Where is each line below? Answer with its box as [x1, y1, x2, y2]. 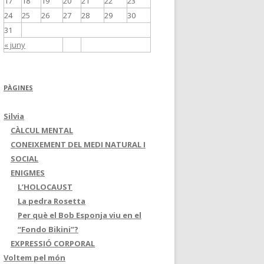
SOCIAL [11, 153, 38, 164]
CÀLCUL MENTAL [11, 125, 73, 136]
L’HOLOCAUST [18, 181, 72, 192]
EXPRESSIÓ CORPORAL [11, 238, 95, 249]
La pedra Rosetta [18, 196, 85, 206]
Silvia [4, 111, 24, 121]
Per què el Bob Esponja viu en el [18, 210, 141, 220]
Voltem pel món [4, 252, 65, 263]
